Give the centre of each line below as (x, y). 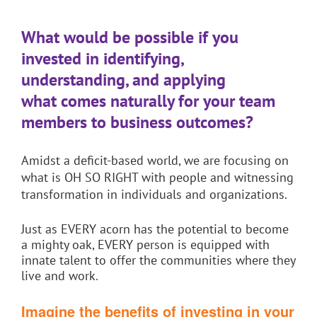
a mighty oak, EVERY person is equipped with (145, 244)
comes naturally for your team (168, 101)
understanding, (77, 80)
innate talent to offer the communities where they (158, 260)
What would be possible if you (130, 38)
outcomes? (215, 122)
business (143, 122)
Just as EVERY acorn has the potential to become (155, 229)
